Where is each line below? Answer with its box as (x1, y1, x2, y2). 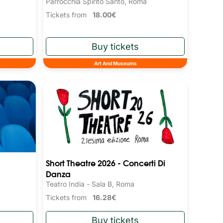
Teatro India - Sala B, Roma (46, 180, 135, 189)
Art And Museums (94, 60, 137, 67)
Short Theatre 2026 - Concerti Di (46, 156, 166, 169)
